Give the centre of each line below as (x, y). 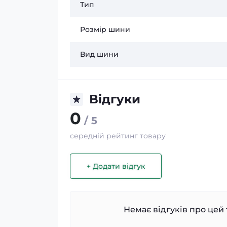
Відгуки (115, 99)
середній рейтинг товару (118, 136)
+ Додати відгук (116, 166)
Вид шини (99, 54)
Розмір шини (105, 29)
